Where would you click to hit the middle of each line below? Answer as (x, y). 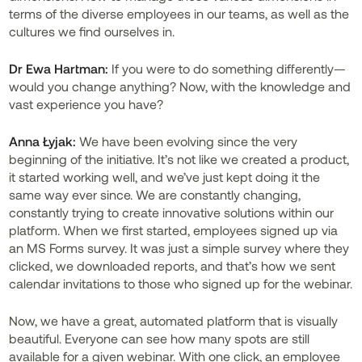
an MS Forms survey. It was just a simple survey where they (179, 248)
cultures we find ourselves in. (92, 31)
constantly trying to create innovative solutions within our (172, 212)
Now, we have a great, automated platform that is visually (174, 320)
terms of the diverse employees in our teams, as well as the (179, 13)
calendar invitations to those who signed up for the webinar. (181, 283)
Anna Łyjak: (43, 141)
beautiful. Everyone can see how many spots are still (160, 338)
